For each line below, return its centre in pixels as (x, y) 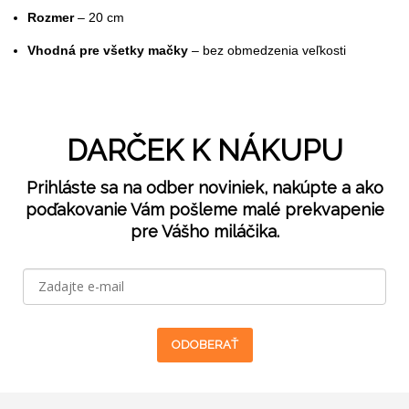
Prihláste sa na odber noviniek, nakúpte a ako (204, 187)
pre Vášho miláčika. (204, 231)
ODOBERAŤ (204, 344)
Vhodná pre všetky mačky (108, 50)
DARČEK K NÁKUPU (204, 150)
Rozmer (51, 17)
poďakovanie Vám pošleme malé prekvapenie (204, 209)
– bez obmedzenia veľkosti (267, 50)
